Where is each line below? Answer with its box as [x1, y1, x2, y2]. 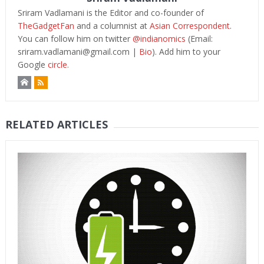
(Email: [185, 32, 213, 44]
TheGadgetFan [17, 19, 74, 31]
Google [17, 58, 48, 70]
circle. [47, 58, 69, 70]
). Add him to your [151, 45, 220, 57]
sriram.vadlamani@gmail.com [17, 45, 130, 57]
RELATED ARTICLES [5, 117, 108, 131]
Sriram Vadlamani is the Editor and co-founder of [17, 6, 204, 18]
